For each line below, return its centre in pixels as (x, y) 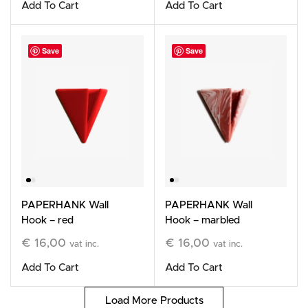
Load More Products (154, 301)
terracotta (188, 236)
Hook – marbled (202, 221)
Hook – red (47, 221)
